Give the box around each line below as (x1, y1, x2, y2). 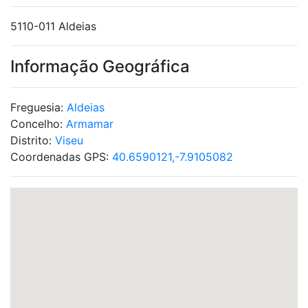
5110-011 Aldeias (10, 19, 96, 33)
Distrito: (10, 133, 55, 147)
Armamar (66, 117, 113, 131)
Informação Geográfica (10, 56, 190, 76)
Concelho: (10, 117, 66, 131)
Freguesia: (10, 100, 67, 114)
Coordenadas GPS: (10, 150, 112, 164)
